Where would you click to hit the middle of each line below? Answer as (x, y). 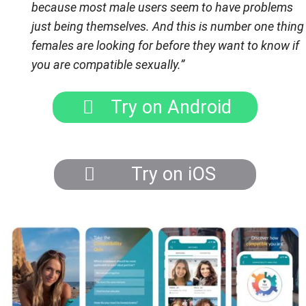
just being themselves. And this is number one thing (168, 27)
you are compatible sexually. (106, 65)
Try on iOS (169, 175)
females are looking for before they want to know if (165, 46)
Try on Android (169, 107)
